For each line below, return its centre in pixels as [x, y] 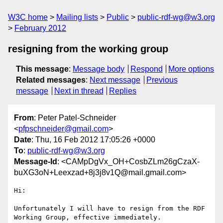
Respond [146, 69]
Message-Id [36, 162]
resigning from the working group [88, 49]
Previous [162, 80]
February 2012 [40, 28]
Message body [99, 69]
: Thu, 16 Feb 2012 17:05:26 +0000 [93, 140]
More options [191, 69]
